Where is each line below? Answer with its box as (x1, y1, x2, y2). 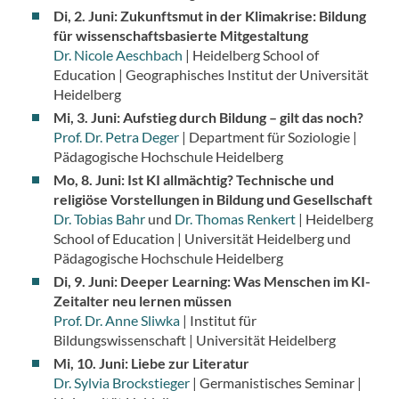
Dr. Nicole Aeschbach (53, 46, 183, 64)
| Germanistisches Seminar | (189, 374, 362, 392)
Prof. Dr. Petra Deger (53, 128, 179, 146)
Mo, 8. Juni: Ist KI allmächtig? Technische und (53, 171, 334, 189)
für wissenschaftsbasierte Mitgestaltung (53, 27, 308, 45)
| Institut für (179, 312, 256, 330)
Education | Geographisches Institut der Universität (53, 66, 369, 84)
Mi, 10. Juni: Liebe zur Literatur (53, 354, 249, 372)
